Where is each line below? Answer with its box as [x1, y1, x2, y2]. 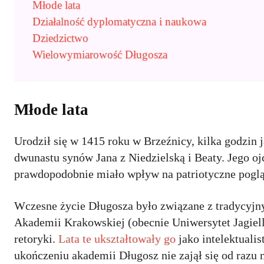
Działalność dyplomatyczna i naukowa [32, 15, 206, 28]
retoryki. [14, 232, 58, 245]
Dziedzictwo [32, 32, 88, 44]
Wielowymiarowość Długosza [32, 48, 167, 61]
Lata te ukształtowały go [58, 232, 176, 245]
